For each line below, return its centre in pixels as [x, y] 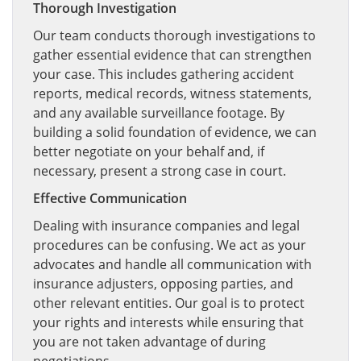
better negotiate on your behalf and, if [149, 151]
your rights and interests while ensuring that [168, 322]
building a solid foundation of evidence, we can [175, 132]
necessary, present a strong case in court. [160, 171]
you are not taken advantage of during [149, 342]
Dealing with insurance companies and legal [166, 226]
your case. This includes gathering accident [164, 74]
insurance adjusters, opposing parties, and [163, 284]
